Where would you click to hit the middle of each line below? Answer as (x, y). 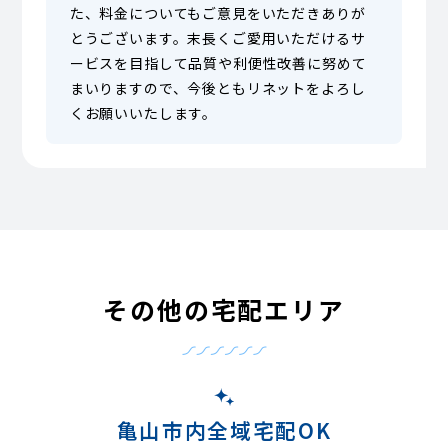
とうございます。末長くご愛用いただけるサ (217, 38)
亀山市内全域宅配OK (224, 429)
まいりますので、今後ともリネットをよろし (217, 88)
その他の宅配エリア (224, 309)
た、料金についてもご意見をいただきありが (217, 13)
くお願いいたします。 (143, 113)
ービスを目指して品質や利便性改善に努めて (218, 63)
